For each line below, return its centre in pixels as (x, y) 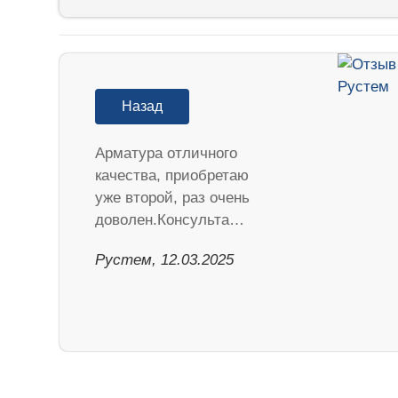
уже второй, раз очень (173, 197)
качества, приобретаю (172, 175)
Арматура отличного (167, 153)
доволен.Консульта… (170, 219)
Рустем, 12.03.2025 (165, 259)
